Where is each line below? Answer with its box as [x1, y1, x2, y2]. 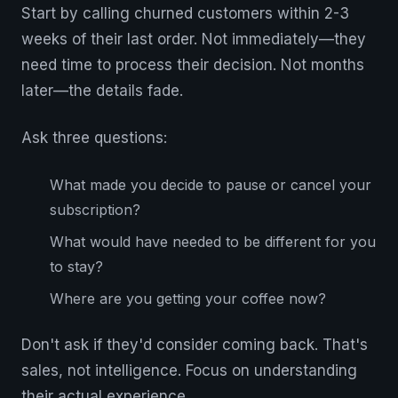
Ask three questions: [21, 129, 167, 147]
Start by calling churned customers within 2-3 [21, 4, 349, 22]
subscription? [50, 201, 140, 219]
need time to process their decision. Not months [21, 56, 364, 74]
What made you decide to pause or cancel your [50, 176, 371, 194]
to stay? [50, 258, 103, 275]
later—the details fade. [21, 82, 183, 99]
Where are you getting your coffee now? [50, 290, 326, 307]
